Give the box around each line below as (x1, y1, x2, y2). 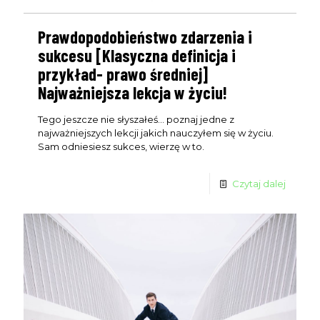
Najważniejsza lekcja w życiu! (38, 81, 227, 103)
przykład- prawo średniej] (38, 63, 208, 84)
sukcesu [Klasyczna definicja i (38, 44, 236, 66)
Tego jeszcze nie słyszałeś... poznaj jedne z (38, 113, 234, 125)
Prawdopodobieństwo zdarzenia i (38, 26, 252, 47)
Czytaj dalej (232, 177, 286, 189)
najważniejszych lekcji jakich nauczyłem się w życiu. (38, 126, 274, 139)
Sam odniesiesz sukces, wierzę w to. (38, 140, 204, 152)
